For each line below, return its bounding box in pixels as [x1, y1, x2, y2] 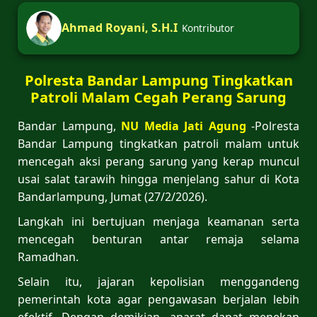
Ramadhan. [18, 248, 79, 265]
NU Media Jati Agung [121, 117, 246, 134]
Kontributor [182, 21, 234, 35]
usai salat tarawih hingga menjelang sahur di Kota [18, 171, 299, 187]
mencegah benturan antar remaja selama [18, 231, 299, 247]
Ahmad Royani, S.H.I [62, 20, 178, 36]
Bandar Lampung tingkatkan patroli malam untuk [18, 135, 299, 151]
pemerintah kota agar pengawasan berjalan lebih [18, 291, 299, 307]
